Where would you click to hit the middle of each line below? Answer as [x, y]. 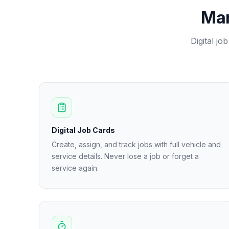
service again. [75, 168]
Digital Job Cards [83, 130]
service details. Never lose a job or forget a [125, 156]
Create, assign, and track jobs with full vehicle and [136, 144]
